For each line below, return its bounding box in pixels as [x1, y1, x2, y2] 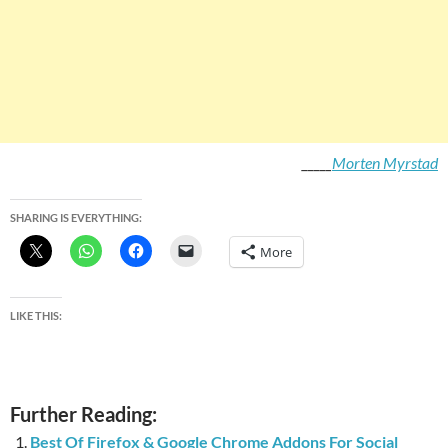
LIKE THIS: [10, 309, 62, 323]
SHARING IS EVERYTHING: [10, 211, 142, 225]
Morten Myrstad [332, 153, 438, 173]
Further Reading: [10, 402, 157, 427]
